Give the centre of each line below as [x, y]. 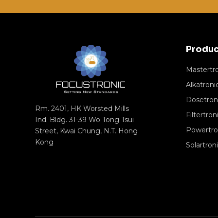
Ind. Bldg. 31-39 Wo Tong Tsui [84, 119]
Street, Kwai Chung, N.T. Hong [86, 131]
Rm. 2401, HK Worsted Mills [82, 108]
